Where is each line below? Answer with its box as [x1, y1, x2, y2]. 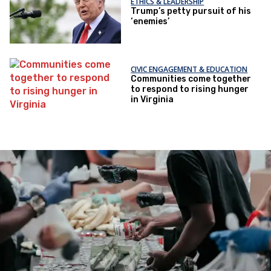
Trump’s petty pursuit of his [131, 6, 252, 17]
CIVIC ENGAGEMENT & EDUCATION [131, 64, 248, 74]
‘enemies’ [131, 16, 170, 27]
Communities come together [131, 73, 252, 84]
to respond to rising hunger [131, 83, 249, 94]
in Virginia [131, 94, 174, 105]
